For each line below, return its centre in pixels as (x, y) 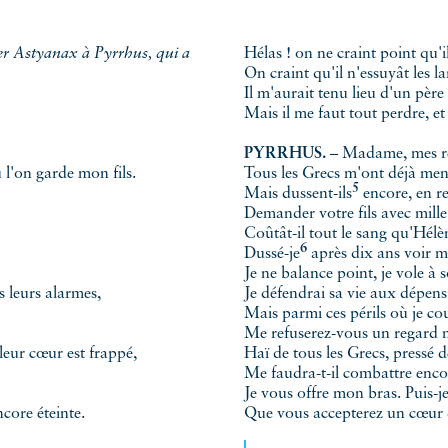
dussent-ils (317, 194)
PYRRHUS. (285, 154)
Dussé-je (272, 254)
